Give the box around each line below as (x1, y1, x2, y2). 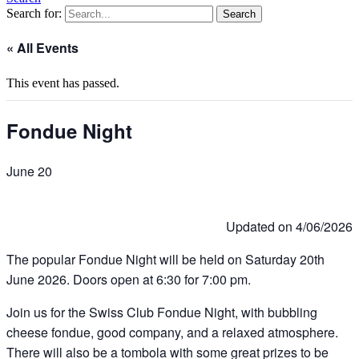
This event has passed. (6, 76, 119, 91)
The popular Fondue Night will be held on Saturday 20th (6, 249, 325, 268)
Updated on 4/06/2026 (226, 216, 353, 236)
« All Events (6, 38, 79, 58)
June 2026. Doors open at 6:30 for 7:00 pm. (6, 269, 251, 288)
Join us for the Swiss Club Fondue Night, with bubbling (6, 302, 317, 321)
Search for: (6, 6, 62, 21)
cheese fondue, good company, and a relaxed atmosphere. (6, 322, 338, 341)
